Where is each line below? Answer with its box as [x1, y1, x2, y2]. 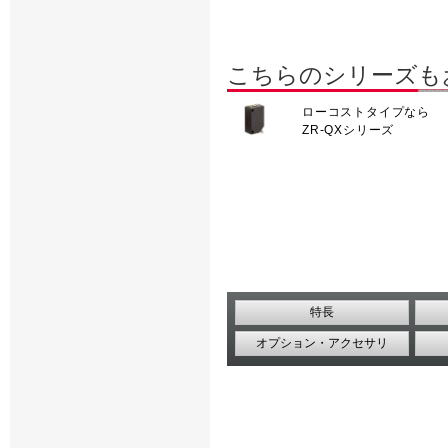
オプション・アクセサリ [256, 336, 388, 351]
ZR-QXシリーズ [302, 123, 395, 138]
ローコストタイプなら [302, 105, 430, 120]
